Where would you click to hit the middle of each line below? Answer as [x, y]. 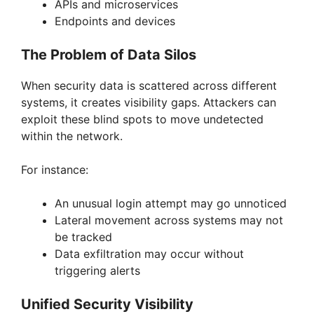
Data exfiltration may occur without [149, 254]
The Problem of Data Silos [109, 55]
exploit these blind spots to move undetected [142, 120]
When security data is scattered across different [149, 86]
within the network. [72, 136]
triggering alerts [97, 271]
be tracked [83, 237]
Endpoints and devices [115, 21]
